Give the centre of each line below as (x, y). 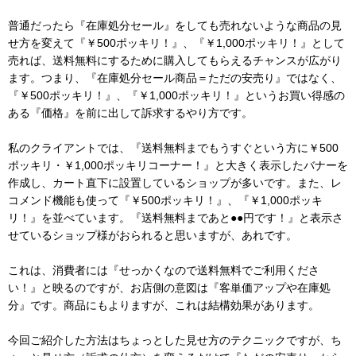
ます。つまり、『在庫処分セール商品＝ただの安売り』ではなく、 (175, 77)
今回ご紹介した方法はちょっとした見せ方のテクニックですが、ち (175, 340)
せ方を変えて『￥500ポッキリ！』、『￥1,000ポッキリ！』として (176, 43)
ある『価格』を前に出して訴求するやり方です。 (130, 112)
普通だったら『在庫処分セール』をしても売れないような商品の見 (175, 25)
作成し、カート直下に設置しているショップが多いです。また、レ (175, 182)
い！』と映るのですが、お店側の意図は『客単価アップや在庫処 (169, 287)
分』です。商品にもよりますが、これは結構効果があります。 (164, 305)
